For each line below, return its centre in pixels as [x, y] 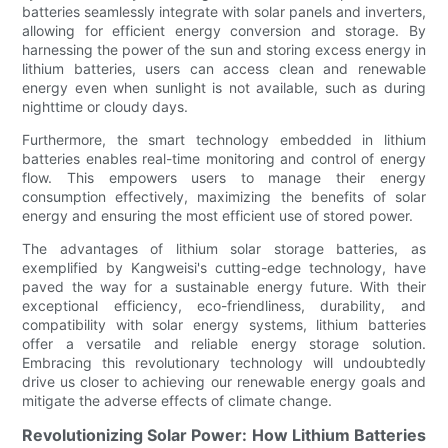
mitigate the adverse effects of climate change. [177, 401]
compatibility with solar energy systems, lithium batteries [224, 325]
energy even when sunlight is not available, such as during [224, 88]
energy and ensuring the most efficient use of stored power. [218, 216]
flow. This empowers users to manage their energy [224, 178]
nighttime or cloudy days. [105, 107]
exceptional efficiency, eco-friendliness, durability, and [224, 306]
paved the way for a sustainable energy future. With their [224, 287]
